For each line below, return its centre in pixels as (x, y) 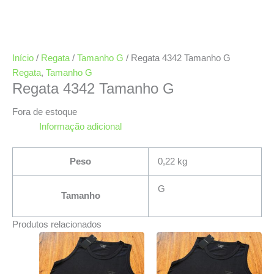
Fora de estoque (45, 112)
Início (23, 58)
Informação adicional (80, 126)
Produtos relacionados (57, 224)
